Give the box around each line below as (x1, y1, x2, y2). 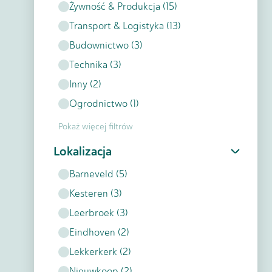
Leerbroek (69, 207, 114, 219)
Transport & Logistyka (69, 20, 164, 32)
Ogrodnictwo (69, 98, 127, 109)
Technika (69, 59, 107, 70)
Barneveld (69, 168, 114, 180)
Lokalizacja (53, 143, 112, 159)
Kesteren (69, 188, 108, 199)
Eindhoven (69, 226, 115, 238)
